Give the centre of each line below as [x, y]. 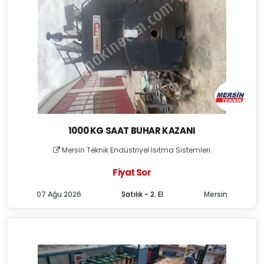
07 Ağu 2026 [59, 194]
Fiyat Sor [132, 172]
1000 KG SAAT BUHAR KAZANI [132, 131]
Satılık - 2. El [143, 194]
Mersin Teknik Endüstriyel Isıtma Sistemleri [136, 150]
